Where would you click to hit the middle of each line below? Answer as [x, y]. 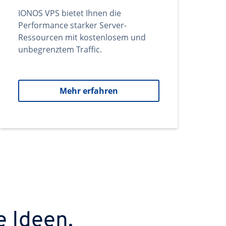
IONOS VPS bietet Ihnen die [70, 13]
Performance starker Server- [72, 25]
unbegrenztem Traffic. [60, 49]
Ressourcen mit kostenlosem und [82, 37]
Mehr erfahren [89, 91]
